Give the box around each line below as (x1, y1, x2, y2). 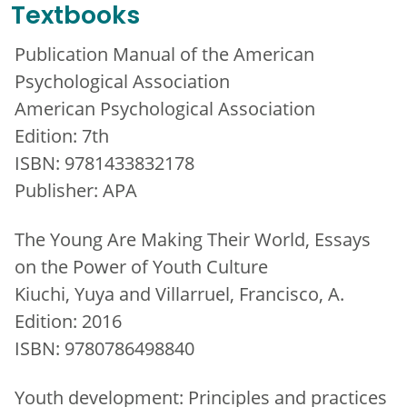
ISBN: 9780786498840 (15, 335, 194, 360)
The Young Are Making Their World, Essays (15, 226, 371, 251)
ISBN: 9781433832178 (15, 150, 194, 174)
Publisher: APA (15, 177, 137, 202)
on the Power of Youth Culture (15, 253, 268, 278)
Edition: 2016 (15, 308, 122, 333)
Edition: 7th (15, 123, 109, 147)
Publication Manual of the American (15, 41, 314, 65)
